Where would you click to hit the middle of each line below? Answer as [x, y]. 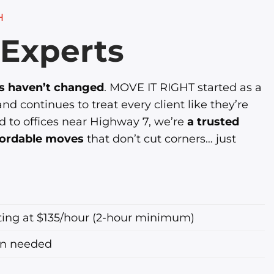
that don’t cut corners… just [160, 138]
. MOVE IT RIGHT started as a [183, 87]
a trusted [213, 121]
